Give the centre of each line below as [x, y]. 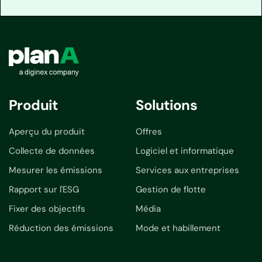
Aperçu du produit [47, 131]
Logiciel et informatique [185, 151]
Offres [149, 131]
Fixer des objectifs [47, 208]
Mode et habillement [178, 228]
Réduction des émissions [61, 228]
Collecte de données [52, 151]
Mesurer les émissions [56, 170]
